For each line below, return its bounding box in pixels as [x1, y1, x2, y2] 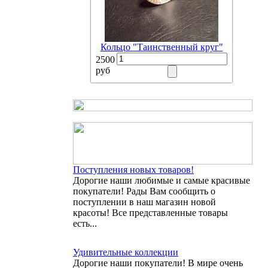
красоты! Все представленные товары [73, 208, 228, 218]
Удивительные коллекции [73, 247, 178, 257]
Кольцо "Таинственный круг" [100, 42, 223, 52]
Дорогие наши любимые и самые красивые [73, 175, 250, 185]
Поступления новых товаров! [73, 165, 194, 175]
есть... [73, 218, 97, 229]
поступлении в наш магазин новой [73, 197, 216, 207]
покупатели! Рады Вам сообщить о [73, 186, 215, 196]
